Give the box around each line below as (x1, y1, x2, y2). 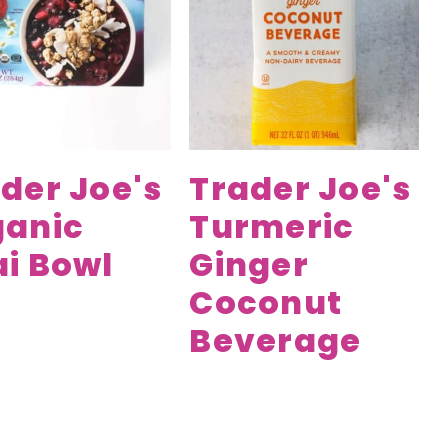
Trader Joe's (189, 165, 412, 211)
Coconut (189, 279, 342, 325)
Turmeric (189, 203, 355, 249)
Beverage (189, 317, 362, 363)
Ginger (189, 241, 309, 287)
